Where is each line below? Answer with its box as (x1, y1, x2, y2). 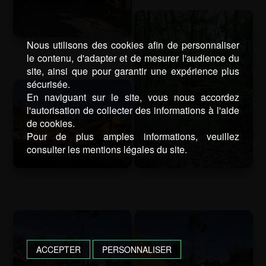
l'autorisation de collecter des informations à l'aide (26, 103, 240, 118)
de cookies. (26, 116, 75, 131)
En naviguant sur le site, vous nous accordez (26, 90, 240, 104)
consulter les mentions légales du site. (26, 142, 187, 157)
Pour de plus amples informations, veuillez (26, 129, 240, 144)
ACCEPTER (36, 243, 81, 256)
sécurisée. (26, 77, 70, 91)
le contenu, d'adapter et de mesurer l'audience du (26, 51, 240, 65)
